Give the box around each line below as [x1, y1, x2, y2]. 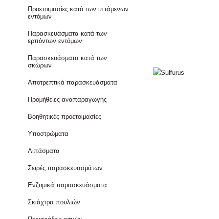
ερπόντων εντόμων [28, 37, 83, 44]
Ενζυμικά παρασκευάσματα [28, 181, 108, 189]
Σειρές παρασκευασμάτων [28, 164, 103, 172]
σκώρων [28, 62, 52, 69]
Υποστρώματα [28, 130, 69, 137]
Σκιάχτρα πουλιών [28, 198, 81, 206]
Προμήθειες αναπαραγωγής [28, 96, 107, 103]
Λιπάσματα [28, 147, 60, 154]
